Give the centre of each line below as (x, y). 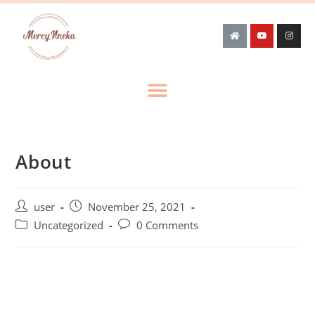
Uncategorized (69, 225)
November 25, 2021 (137, 207)
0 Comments (168, 225)
